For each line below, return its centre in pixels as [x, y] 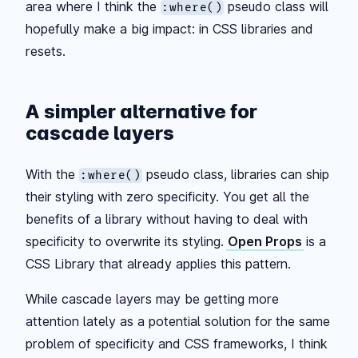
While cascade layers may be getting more [152, 298]
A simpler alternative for [141, 111]
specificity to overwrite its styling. [127, 241]
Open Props [265, 241]
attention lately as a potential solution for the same [178, 321]
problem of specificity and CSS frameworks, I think [177, 343]
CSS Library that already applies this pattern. [158, 263]
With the [52, 174]
